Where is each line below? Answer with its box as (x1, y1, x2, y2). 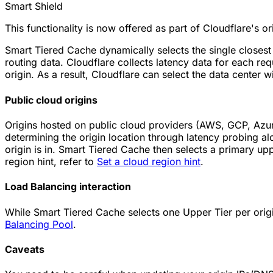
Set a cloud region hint (97, 155, 200, 168)
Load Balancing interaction (5, 180, 131, 193)
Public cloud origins (5, 93, 97, 106)
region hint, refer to (5, 155, 97, 168)
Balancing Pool (5, 218, 73, 230)
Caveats (5, 243, 44, 255)
